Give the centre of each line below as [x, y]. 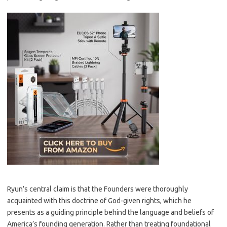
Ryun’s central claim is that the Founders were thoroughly [98, 189]
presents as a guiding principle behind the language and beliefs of [110, 212]
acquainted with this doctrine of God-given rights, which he [99, 201]
